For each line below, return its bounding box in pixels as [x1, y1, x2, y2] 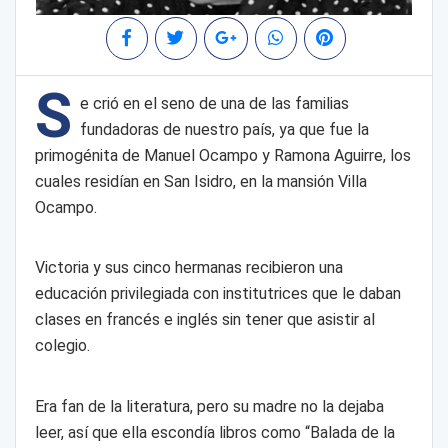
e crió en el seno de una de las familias [79, 93, 349, 113]
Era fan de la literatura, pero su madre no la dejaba [34, 397, 384, 417]
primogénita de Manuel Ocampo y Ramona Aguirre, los [34, 145, 411, 165]
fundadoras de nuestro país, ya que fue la [79, 119, 369, 139]
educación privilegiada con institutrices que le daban [34, 284, 401, 304]
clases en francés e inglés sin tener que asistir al [34, 310, 375, 330]
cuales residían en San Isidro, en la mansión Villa [34, 171, 367, 191]
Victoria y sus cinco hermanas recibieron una [34, 258, 343, 278]
